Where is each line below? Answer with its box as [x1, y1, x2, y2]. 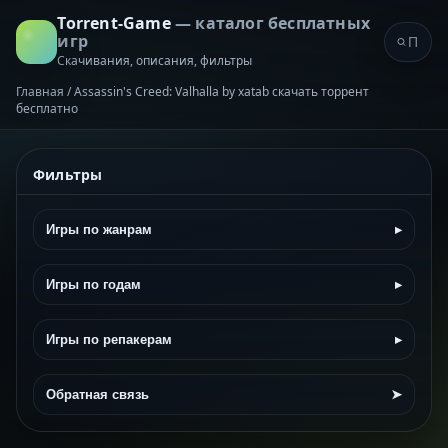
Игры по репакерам [46, 332, 172, 347]
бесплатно [16, 100, 78, 117]
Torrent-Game [57, 12, 175, 34]
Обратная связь [46, 387, 149, 402]
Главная [16, 83, 64, 100]
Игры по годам [46, 277, 141, 292]
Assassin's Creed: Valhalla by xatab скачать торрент [74, 83, 369, 100]
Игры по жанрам [46, 222, 152, 237]
